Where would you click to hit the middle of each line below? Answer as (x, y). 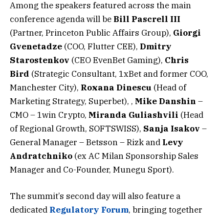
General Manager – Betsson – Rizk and (86, 142)
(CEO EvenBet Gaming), (117, 60)
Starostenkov (40, 60)
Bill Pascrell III (147, 19)
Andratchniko (41, 156)
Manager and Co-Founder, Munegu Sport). (92, 169)
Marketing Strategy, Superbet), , (72, 101)
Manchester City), (45, 87)
